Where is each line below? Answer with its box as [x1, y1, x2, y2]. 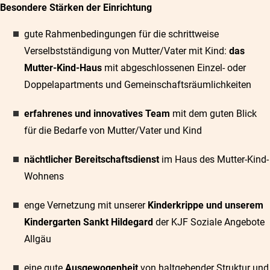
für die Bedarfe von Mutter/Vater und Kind [24, 125, 202, 136]
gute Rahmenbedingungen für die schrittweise [24, 28, 219, 40]
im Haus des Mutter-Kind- [159, 154, 269, 165]
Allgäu [24, 233, 51, 245]
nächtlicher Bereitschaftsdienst [24, 154, 159, 165]
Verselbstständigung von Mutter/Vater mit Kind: [24, 45, 229, 57]
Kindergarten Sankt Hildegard [24, 216, 155, 228]
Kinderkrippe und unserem [145, 199, 263, 211]
